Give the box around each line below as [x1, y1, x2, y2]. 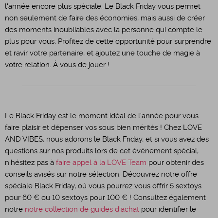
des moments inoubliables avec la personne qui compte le [5, 26, 202, 34]
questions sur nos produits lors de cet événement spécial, [5, 147, 199, 155]
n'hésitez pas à [5, 159, 56, 166]
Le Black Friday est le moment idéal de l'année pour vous [5, 112, 199, 120]
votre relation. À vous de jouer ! [5, 61, 109, 69]
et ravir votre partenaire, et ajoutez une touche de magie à [5, 49, 200, 57]
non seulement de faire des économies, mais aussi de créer [5, 14, 205, 22]
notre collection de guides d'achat [25, 205, 139, 213]
